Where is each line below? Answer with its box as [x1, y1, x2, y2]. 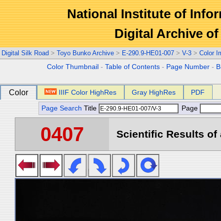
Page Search [41, 105, 82, 112]
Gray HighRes [132, 88, 176, 96]
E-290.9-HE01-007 [122, 49, 174, 57]
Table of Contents [105, 63, 160, 71]
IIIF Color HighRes [59, 88, 117, 96]
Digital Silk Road [1, 49, 49, 57]
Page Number [166, 63, 210, 71]
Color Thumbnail [47, 63, 99, 71]
